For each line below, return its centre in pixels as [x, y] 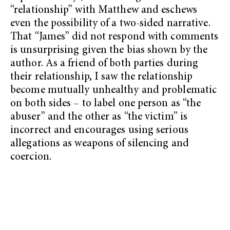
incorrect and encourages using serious [99, 130]
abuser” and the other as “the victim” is [99, 117]
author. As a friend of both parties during [104, 64]
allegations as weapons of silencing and [100, 144]
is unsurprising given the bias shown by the [109, 50]
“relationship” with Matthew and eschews [104, 10]
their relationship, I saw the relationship [102, 77]
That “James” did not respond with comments [114, 37]
